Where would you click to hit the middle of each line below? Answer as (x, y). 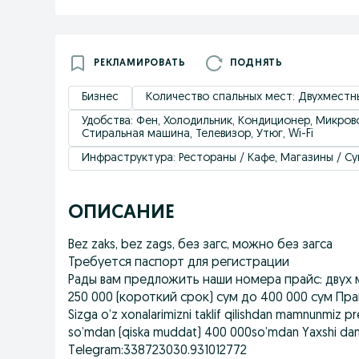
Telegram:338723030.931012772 (157, 351)
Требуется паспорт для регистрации (179, 263)
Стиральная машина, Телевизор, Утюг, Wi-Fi (198, 134)
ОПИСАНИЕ (121, 213)
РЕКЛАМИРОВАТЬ (140, 63)
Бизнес (100, 97)
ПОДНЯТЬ (257, 63)
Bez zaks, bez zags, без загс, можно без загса (200, 245)
